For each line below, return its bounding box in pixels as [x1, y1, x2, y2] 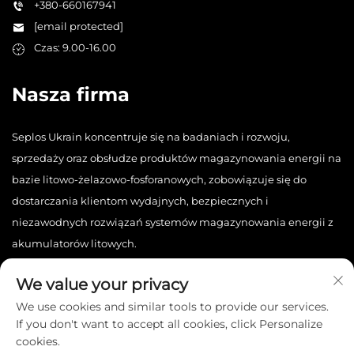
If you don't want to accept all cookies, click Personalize [16, 317, 322, 331]
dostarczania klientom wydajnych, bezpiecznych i [12, 194, 269, 207]
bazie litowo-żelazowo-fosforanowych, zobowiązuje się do [12, 173, 307, 186]
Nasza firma [12, 83, 130, 106]
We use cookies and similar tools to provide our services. [16, 299, 329, 314]
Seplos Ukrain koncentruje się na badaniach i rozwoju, [12, 130, 290, 143]
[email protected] [34, 20, 123, 32]
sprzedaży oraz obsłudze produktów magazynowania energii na [12, 152, 341, 164]
